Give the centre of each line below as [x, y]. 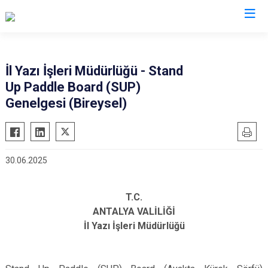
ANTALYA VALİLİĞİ [134, 211]
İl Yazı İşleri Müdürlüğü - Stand [94, 71]
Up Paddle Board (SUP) [73, 87]
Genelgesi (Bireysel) [66, 103]
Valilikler [134, 40]
